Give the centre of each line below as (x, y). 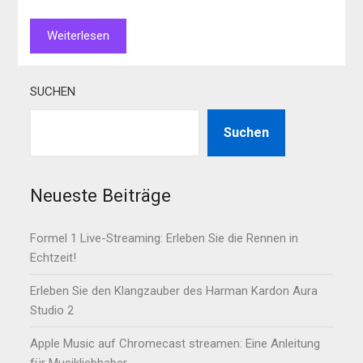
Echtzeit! (53, 258)
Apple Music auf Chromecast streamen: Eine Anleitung (175, 344)
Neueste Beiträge (101, 196)
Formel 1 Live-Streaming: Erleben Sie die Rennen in (164, 239)
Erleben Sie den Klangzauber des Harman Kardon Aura (174, 291)
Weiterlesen (79, 36)
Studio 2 (52, 311)
